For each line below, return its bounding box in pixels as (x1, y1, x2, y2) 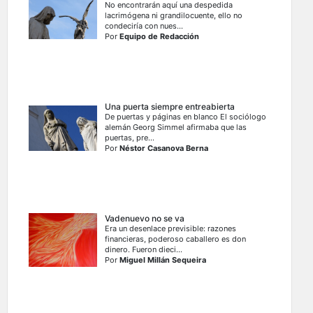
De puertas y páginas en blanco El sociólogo (105, 112, 267, 122)
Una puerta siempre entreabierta (105, 101, 235, 112)
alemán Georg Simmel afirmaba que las (105, 122, 247, 133)
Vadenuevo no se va (105, 213, 185, 224)
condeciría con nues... (105, 21, 184, 31)
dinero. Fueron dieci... (105, 245, 183, 255)
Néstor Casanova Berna (119, 143, 209, 154)
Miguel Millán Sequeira (119, 255, 207, 265)
